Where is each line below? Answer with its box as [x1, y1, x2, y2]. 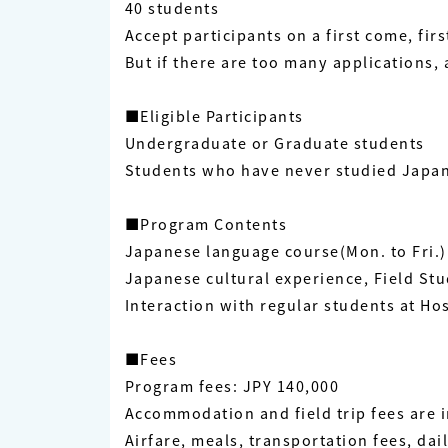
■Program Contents [124, 213, 287, 235]
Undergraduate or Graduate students [124, 132, 425, 154]
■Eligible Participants [124, 105, 304, 127]
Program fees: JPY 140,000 [124, 375, 339, 397]
